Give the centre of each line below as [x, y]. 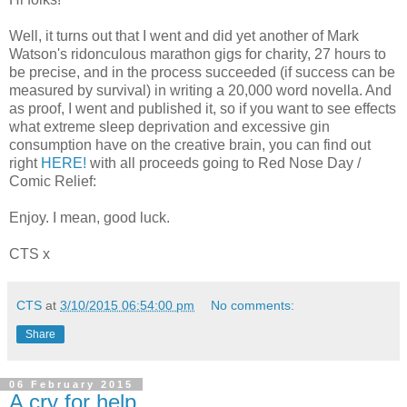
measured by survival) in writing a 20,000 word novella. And [200, 91]
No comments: [253, 306]
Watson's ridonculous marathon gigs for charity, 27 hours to [198, 55]
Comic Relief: [53, 182]
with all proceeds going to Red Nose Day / [223, 164]
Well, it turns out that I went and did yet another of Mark [184, 36]
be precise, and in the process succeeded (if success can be [202, 73]
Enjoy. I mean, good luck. [89, 218]
